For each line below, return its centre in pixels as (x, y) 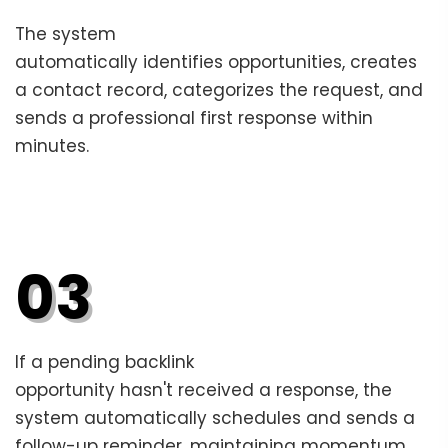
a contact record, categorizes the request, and (219, 89)
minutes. (54, 145)
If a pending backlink (104, 361)
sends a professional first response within (194, 117)
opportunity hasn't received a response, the (203, 389)
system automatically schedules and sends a (215, 417)
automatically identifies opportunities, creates (216, 61)
